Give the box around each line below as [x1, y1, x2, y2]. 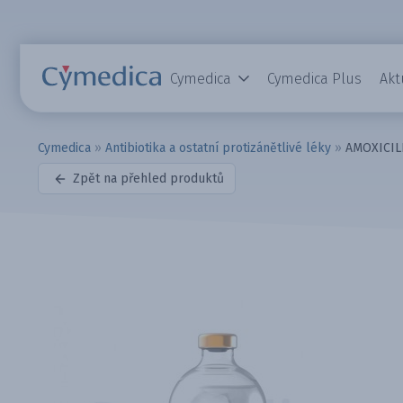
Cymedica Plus [267, 69, 362, 87]
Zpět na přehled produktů [73, 171, 224, 187]
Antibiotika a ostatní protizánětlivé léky [105, 140, 331, 157]
